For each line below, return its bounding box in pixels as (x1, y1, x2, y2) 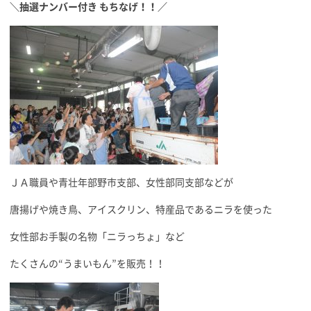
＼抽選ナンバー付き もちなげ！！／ (10, 2, 167, 12)
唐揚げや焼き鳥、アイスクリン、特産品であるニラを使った (10, 205, 272, 215)
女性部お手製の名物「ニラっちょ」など (10, 232, 185, 242)
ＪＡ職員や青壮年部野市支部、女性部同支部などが (10, 178, 233, 187)
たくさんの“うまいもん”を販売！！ (10, 259, 165, 269)
